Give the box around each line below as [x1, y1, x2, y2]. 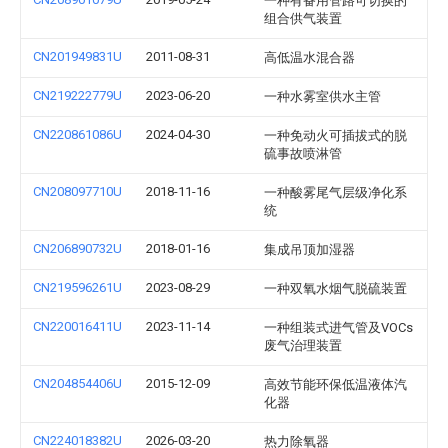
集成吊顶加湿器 [264, 242, 355, 257]
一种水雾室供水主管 [264, 89, 381, 104]
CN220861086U [33, 127, 122, 142]
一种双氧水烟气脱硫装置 [264, 281, 407, 296]
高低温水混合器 [264, 50, 355, 65]
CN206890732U [33, 241, 122, 256]
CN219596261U [33, 280, 122, 295]
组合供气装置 [264, 11, 342, 26]
